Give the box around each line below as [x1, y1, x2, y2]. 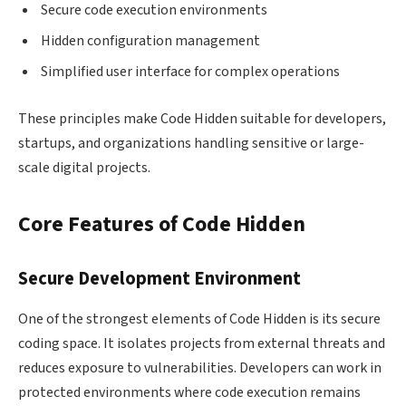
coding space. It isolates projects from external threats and [18, 333, 385, 353]
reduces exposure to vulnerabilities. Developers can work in [18, 357, 382, 378]
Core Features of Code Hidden [18, 208, 305, 240]
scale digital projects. [18, 157, 150, 178]
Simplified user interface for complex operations [41, 61, 340, 82]
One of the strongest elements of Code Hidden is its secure [18, 308, 381, 329]
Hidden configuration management [41, 30, 260, 51]
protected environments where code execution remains [18, 382, 361, 402]
